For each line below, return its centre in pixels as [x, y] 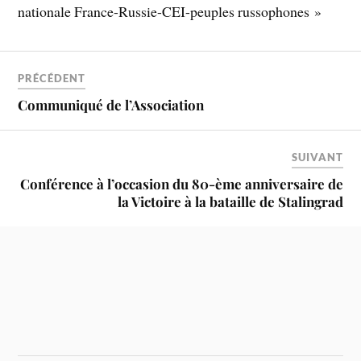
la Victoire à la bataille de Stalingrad [230, 201]
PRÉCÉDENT [52, 78]
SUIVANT [317, 157]
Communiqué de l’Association [111, 105]
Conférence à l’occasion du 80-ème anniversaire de [181, 184]
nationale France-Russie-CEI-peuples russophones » [170, 12]
